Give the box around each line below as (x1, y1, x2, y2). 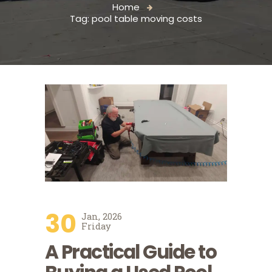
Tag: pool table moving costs (70, 12, 202, 25)
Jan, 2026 (81, 209, 122, 222)
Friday (81, 219, 111, 232)
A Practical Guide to (45, 239, 216, 266)
